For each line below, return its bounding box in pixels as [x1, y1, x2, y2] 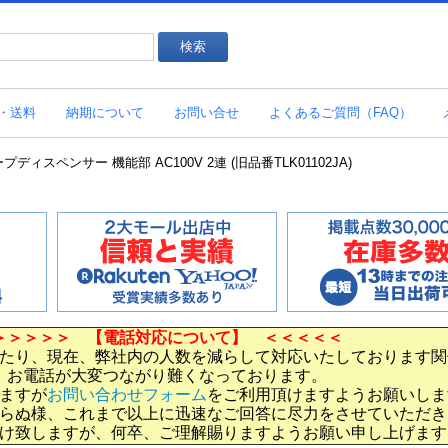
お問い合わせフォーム [47, 386, 207, 403]
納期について [66, 104, 144, 120]
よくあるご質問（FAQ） [269, 104, 412, 120]
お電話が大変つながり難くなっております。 [7, 367, 327, 384]
